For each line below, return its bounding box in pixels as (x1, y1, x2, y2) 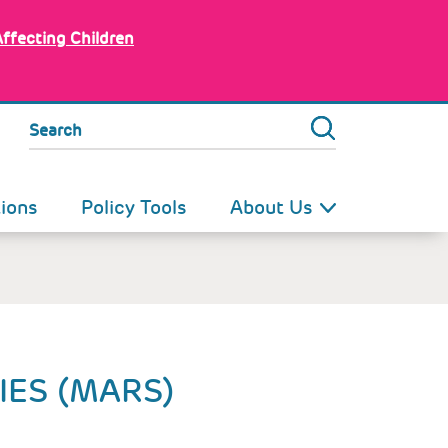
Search (29, 120, 83, 141)
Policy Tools (81, 195, 186, 220)
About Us (230, 195, 312, 220)
